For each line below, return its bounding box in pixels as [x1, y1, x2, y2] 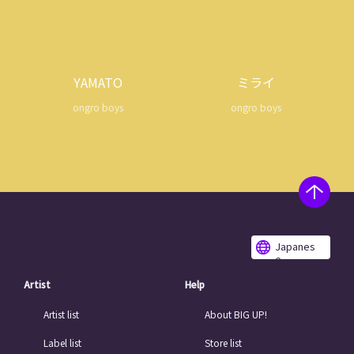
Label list [43, 336, 81, 349]
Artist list [43, 307, 79, 321]
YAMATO [73, 73, 122, 92]
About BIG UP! [205, 307, 267, 321]
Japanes [275, 239, 315, 254]
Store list [205, 336, 242, 349]
